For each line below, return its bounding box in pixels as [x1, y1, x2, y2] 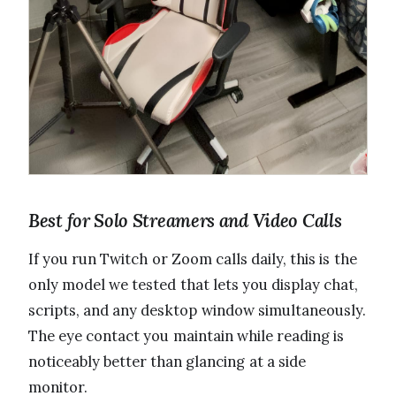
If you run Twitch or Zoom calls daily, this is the [28, 248, 357, 269]
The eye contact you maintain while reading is [28, 325, 345, 346]
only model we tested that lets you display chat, [28, 274, 359, 294]
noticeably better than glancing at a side [28, 351, 306, 371]
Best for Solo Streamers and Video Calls [28, 208, 342, 232]
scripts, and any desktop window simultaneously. [28, 300, 366, 320]
